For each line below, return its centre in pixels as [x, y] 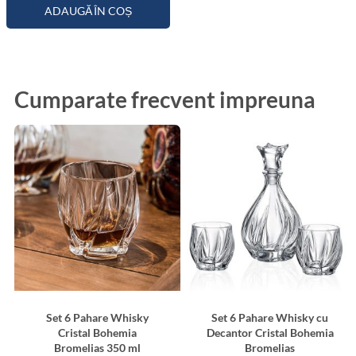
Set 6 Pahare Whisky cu [270, 317]
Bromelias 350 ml [97, 347]
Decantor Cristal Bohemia [270, 332]
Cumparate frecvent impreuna [165, 100]
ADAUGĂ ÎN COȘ [88, 11]
